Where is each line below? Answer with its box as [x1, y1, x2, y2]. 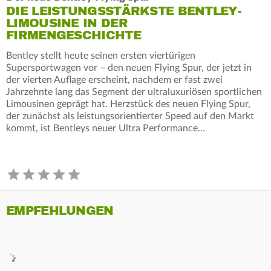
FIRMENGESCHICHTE [6, 27, 141, 43]
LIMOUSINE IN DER [6, 15, 128, 31]
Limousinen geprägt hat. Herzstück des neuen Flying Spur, [6, 99, 250, 109]
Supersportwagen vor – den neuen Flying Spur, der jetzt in [6, 62, 252, 73]
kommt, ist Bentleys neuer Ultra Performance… [6, 123, 205, 133]
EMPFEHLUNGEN [6, 203, 114, 218]
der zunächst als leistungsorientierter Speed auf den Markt [6, 111, 254, 121]
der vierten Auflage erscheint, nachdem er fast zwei [6, 74, 223, 85]
